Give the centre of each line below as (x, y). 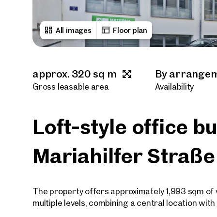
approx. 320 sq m (75, 74)
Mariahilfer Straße (124, 155)
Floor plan (130, 30)
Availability (175, 86)
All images (73, 30)
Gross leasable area (71, 86)
